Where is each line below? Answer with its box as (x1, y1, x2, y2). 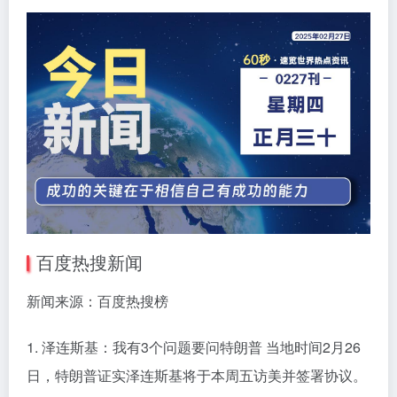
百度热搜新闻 (36, 249, 143, 276)
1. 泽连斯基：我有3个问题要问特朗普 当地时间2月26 (27, 337, 361, 358)
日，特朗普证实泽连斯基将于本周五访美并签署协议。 (27, 365, 367, 386)
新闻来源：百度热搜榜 (27, 291, 168, 312)
